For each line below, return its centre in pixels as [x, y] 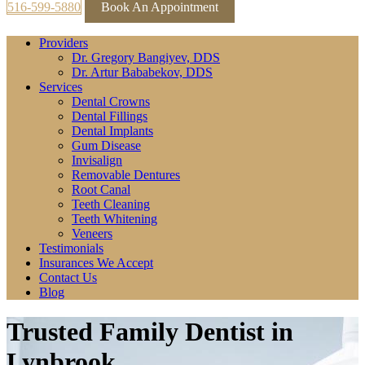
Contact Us [68, 277]
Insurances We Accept [96, 263]
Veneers [92, 233]
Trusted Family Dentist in [150, 332]
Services [61, 87]
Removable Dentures [126, 175]
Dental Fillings [110, 116]
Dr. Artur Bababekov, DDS [142, 72]
